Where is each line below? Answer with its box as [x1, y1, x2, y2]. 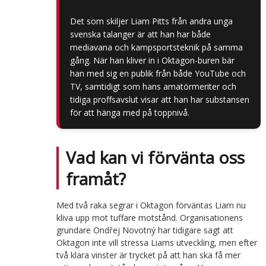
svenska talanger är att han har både [69, 28, 211, 40]
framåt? [65, 167, 126, 191]
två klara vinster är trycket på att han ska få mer [56, 249, 240, 261]
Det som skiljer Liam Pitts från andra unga [69, 15, 233, 27]
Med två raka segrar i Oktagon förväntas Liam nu [56, 199, 246, 211]
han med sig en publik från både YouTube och [69, 68, 246, 80]
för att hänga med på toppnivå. [69, 107, 189, 119]
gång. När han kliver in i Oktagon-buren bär [69, 55, 235, 66]
